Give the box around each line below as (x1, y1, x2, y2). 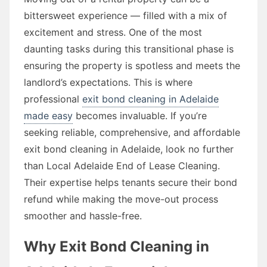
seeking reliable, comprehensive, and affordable (24, 126, 240, 138)
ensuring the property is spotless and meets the (24, 59, 240, 72)
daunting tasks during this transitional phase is (24, 42, 234, 55)
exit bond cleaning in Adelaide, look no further (24, 142, 234, 155)
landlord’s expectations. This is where (24, 76, 193, 88)
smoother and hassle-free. (24, 209, 142, 222)
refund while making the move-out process (24, 193, 218, 205)
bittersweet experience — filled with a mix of (24, 9, 227, 21)
